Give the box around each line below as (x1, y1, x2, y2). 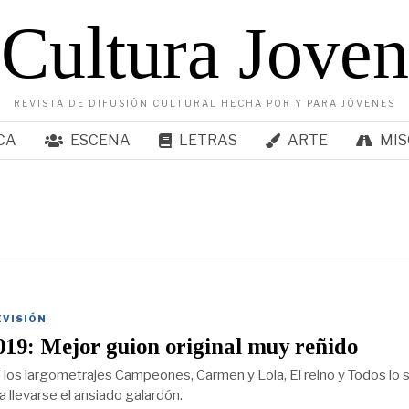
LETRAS (178, 131, 237, 149)
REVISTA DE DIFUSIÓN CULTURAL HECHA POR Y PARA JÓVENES (14, 98, 395, 109)
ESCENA (69, 131, 131, 149)
